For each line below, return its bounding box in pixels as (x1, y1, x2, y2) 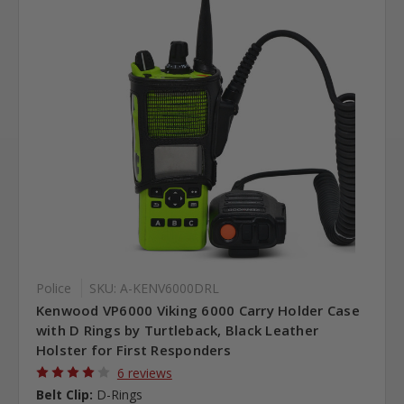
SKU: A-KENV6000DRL (88, 279, 219, 297)
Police (35, 279, 71, 297)
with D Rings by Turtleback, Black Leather (35, 320, 319, 339)
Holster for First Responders (35, 340, 231, 359)
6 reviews (116, 363, 172, 381)
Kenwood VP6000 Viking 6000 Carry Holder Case (35, 300, 360, 319)
